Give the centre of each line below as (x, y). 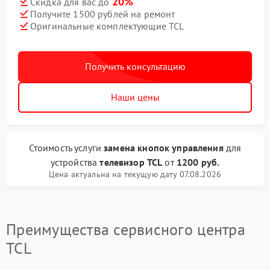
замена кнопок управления (164, 148)
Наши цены (135, 97)
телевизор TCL (131, 162)
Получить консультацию (135, 66)
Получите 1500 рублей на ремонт (103, 14)
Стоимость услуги (66, 148)
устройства (75, 162)
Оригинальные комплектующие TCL (107, 26)
